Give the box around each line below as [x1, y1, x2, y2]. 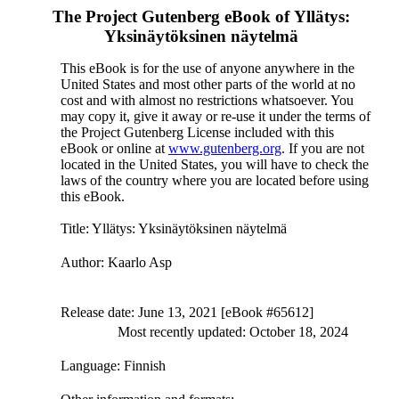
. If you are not [281, 141, 364, 156]
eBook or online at [60, 141, 168, 156]
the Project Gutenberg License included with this [60, 125, 334, 140]
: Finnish [116, 358, 166, 373]
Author [60, 255, 101, 270]
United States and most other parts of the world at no [60, 77, 355, 92]
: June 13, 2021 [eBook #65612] [130, 305, 313, 320]
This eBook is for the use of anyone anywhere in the [60, 61, 354, 76]
